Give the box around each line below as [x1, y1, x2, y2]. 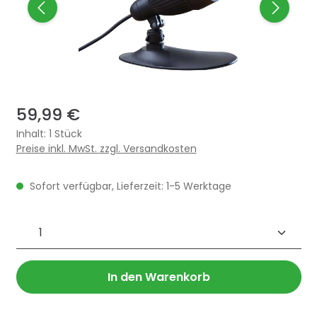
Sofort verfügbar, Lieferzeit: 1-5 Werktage [26, 178, 231, 193]
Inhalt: [16, 126, 49, 141]
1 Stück [48, 126, 82, 141]
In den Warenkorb [107, 268, 210, 285]
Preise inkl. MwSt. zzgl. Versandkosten [16, 141, 197, 156]
